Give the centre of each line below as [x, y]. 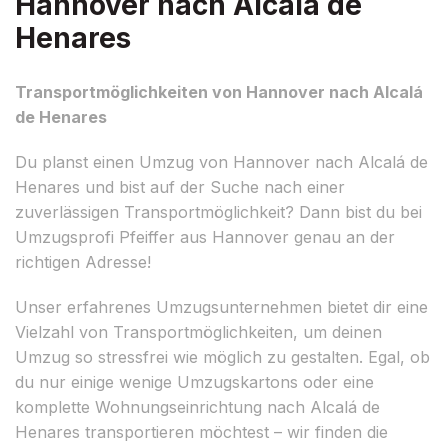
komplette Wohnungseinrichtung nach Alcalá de [197, 406]
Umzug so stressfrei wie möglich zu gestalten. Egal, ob [222, 356]
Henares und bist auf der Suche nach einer [180, 186]
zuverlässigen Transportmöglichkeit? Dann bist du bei [218, 211]
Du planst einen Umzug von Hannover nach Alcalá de [221, 161]
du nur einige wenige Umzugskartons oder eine [194, 381]
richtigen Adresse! [83, 261]
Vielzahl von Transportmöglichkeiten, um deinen [198, 331]
